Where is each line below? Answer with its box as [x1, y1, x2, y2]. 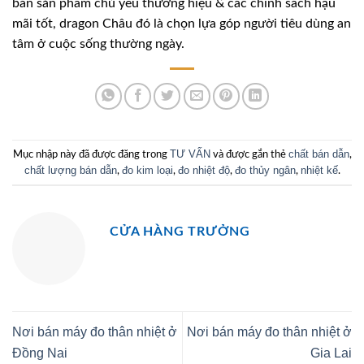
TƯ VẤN [169, 147, 210, 160]
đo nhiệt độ [177, 163, 230, 176]
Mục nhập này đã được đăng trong [12, 149, 170, 159]
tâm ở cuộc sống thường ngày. [12, 37, 184, 51]
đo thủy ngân [234, 163, 296, 176]
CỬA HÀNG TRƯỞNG [110, 225, 250, 239]
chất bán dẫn [288, 147, 349, 160]
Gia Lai [310, 345, 352, 360]
